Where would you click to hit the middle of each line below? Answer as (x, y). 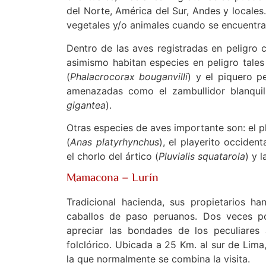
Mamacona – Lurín (113, 178)
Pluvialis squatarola (202, 156)
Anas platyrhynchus (115, 142)
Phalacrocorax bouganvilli (129, 76)
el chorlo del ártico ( (113, 156)
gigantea (86, 105)
